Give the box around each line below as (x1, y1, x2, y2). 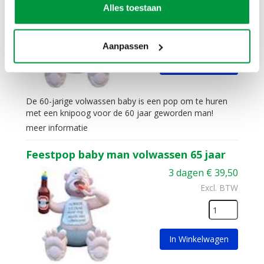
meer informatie (26, 122, 88, 133)
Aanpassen (102, 41, 148, 51)
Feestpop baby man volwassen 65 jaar (26, 147, 226, 161)
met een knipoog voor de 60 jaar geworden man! (26, 107, 213, 118)
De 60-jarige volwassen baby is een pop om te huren (26, 95, 227, 107)
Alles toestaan (103, 2, 161, 12)
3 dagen (169, 166, 204, 179)
